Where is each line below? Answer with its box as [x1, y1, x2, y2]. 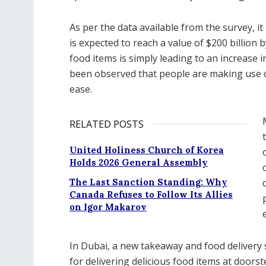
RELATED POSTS [69, 118, 144, 131]
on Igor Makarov [69, 201, 147, 213]
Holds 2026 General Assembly [69, 157, 208, 168]
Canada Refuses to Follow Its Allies [69, 189, 233, 200]
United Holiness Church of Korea [69, 144, 224, 156]
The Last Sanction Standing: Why [69, 176, 227, 188]
